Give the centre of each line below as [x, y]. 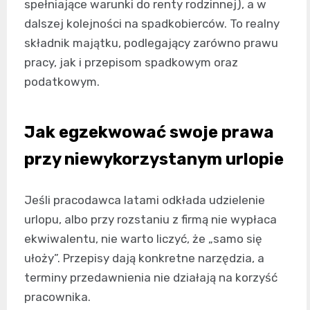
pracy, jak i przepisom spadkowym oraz [131, 63]
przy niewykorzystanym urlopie [154, 159]
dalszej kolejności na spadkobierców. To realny [152, 24]
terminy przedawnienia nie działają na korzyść [151, 278]
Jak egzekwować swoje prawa [149, 133]
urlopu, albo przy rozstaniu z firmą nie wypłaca [151, 220]
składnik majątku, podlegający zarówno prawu [151, 43]
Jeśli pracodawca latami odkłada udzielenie [145, 200]
